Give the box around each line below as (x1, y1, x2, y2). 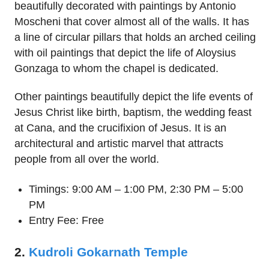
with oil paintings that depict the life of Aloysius (14, 47, 236, 59)
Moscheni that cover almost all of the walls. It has (14, 16, 249, 28)
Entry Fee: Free (29, 214, 104, 227)
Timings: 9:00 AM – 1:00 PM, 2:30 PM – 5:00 (29, 183, 243, 196)
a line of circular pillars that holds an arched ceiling (14, 31, 256, 44)
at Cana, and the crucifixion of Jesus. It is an (14, 122, 226, 134)
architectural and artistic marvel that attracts (14, 138, 223, 150)
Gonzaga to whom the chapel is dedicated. (14, 62, 219, 75)
